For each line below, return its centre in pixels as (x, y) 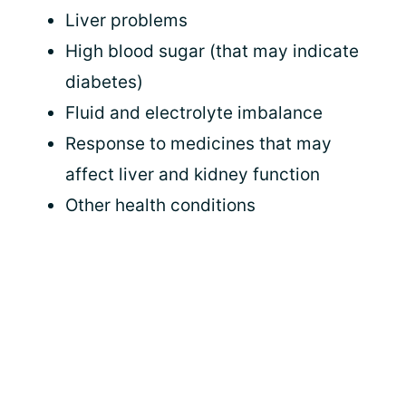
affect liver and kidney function (193, 174)
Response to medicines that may (198, 143)
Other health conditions (160, 205)
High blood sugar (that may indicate (212, 51)
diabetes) (104, 82)
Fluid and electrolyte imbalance (194, 112)
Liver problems (126, 20)
